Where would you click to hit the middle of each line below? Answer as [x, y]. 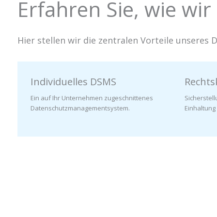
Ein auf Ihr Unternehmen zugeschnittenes [92, 98]
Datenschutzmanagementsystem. [80, 108]
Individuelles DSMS [73, 81]
